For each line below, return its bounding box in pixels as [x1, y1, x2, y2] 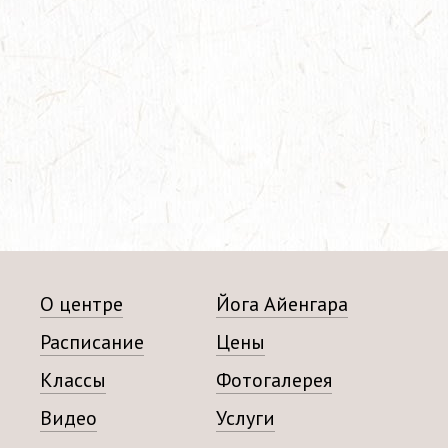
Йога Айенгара [216, 291, 348, 317]
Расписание [40, 329, 144, 355]
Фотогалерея [216, 367, 332, 393]
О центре [40, 291, 123, 317]
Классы [40, 367, 106, 393]
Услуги [216, 405, 275, 431]
